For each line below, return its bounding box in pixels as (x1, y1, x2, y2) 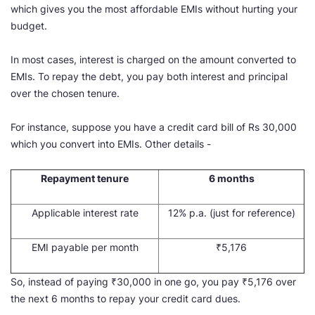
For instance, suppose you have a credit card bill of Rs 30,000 (11, 121, 297, 134)
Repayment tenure (41, 172, 129, 185)
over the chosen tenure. (11, 87, 120, 100)
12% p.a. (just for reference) (167, 207, 295, 219)
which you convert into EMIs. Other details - (11, 138, 217, 150)
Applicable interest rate (31, 207, 139, 219)
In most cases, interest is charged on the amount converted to (11, 53, 296, 66)
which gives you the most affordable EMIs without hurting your (11, 3, 297, 15)
